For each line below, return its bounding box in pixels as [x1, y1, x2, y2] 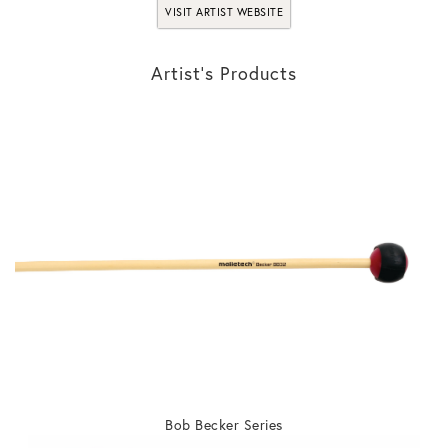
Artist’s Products [151, 61, 297, 86]
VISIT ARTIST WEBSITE [165, 5, 283, 20]
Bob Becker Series [165, 415, 283, 435]
